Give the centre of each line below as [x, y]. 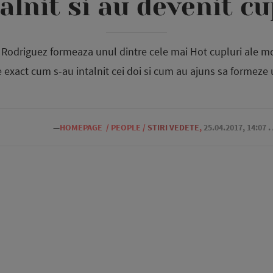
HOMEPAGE [81, 127]
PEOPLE [126, 127]
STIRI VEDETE [173, 127]
